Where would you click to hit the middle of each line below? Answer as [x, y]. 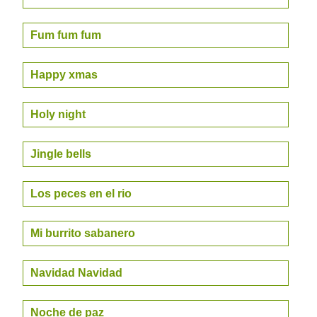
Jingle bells [61, 154]
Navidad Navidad [76, 273]
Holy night [58, 114]
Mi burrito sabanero [83, 233]
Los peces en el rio [81, 194]
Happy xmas [64, 75]
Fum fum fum [66, 35]
